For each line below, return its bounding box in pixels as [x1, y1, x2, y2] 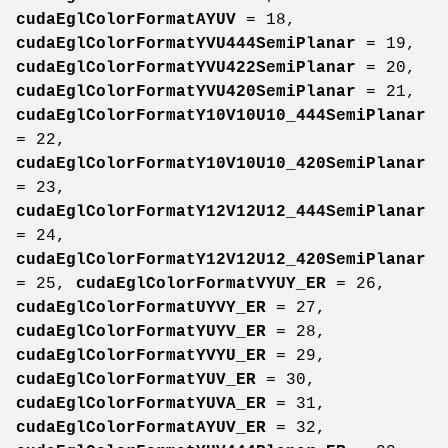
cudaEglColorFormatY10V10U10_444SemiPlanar [16, 106, 426, 125]
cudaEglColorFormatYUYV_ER [16, 322, 266, 341]
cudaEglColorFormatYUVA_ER [16, 394, 266, 413]
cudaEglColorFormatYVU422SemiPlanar [16, 58, 356, 77]
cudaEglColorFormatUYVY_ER [16, 298, 266, 317]
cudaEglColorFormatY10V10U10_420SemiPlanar [16, 154, 426, 173]
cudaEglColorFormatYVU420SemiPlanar [16, 82, 356, 101]
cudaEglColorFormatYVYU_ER [16, 346, 266, 365]
